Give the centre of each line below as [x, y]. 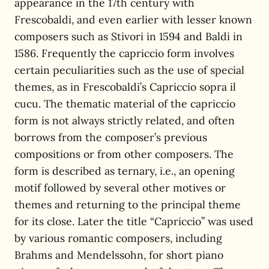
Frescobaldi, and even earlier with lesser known [133, 19]
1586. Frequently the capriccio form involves [124, 53]
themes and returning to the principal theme [128, 204]
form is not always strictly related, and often [125, 120]
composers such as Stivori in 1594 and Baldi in [128, 36]
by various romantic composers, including [118, 238]
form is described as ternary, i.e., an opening [125, 171]
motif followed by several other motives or [120, 187]
